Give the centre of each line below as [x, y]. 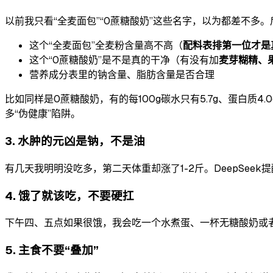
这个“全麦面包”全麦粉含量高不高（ [106, 46]
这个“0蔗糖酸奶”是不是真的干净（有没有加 [124, 60]
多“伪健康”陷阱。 [43, 114]
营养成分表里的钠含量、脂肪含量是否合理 [122, 75]
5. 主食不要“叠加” [52, 250]
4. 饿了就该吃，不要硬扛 [69, 196]
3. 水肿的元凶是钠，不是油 [75, 141]
